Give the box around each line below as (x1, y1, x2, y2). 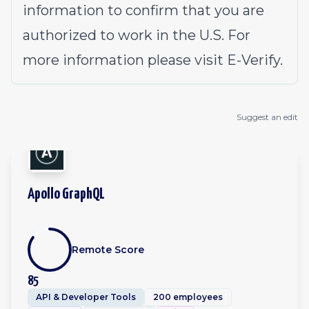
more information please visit (23, 52, 227, 68)
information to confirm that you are (23, 2, 264, 19)
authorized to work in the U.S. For (23, 27, 250, 43)
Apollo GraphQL (28, 186, 105, 202)
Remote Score (72, 243, 144, 256)
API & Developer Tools (36, 292, 136, 302)
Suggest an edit (237, 112, 298, 122)
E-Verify (227, 52, 280, 68)
